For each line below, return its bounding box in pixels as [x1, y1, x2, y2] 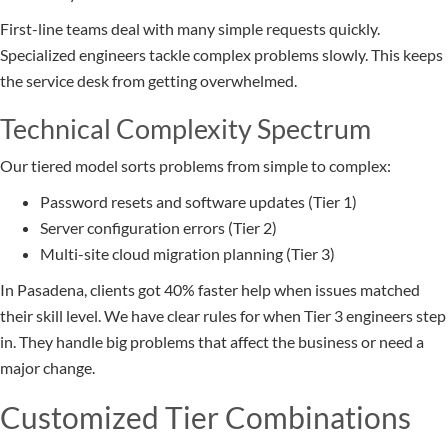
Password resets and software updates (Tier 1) [40, 192, 357, 212]
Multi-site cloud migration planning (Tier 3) [40, 244, 335, 264]
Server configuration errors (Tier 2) [40, 218, 277, 238]
